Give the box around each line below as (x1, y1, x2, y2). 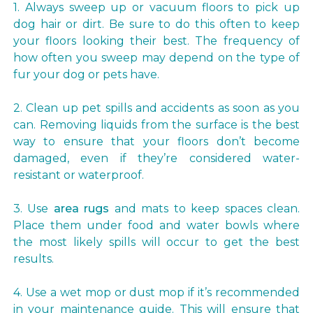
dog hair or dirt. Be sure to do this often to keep (13, 17, 300, 31)
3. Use (13, 202, 54, 215)
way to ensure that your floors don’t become (13, 135, 300, 148)
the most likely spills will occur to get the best (13, 235, 300, 249)
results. (13, 252, 54, 265)
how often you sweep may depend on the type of (13, 51, 300, 64)
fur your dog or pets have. (13, 68, 159, 81)
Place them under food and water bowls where (13, 219, 300, 232)
